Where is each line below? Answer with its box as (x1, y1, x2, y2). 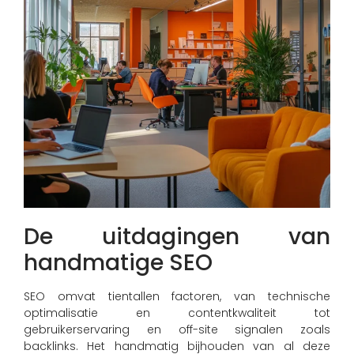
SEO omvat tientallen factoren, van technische (24, 288, 330, 305)
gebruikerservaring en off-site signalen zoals (24, 322, 330, 338)
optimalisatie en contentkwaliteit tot (24, 305, 330, 322)
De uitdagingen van (24, 221, 330, 253)
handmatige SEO (24, 247, 213, 279)
